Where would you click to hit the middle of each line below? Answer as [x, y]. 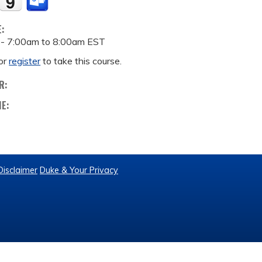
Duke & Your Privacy [79, 170]
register [25, 61]
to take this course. [81, 61]
